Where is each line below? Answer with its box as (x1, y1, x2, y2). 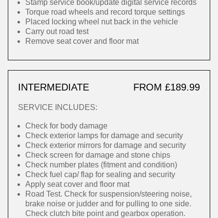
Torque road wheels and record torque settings (25, 8, 185, 16)
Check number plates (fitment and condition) (25, 161, 177, 169)
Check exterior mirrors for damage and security (25, 141, 186, 149)
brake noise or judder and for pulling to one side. (25, 200, 191, 208)
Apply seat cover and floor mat (25, 180, 129, 188)
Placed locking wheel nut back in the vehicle (25, 18, 178, 26)
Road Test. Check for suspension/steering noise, (25, 190, 192, 198)
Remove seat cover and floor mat (25, 37, 139, 45)
